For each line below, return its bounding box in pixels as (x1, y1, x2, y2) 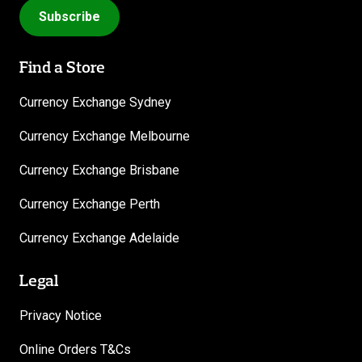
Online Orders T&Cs (19, 342, 131, 358)
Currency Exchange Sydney (19, 95, 171, 111)
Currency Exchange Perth (19, 196, 160, 213)
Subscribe (39, 9, 100, 25)
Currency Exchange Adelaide (19, 230, 179, 246)
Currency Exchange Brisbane (19, 162, 179, 179)
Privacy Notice (19, 308, 102, 324)
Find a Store (19, 57, 105, 78)
